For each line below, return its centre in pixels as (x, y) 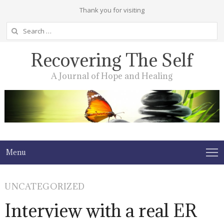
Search (16, 27)
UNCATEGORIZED (45, 186)
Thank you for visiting (112, 10)
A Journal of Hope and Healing (112, 76)
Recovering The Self (112, 60)
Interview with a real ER (101, 210)
